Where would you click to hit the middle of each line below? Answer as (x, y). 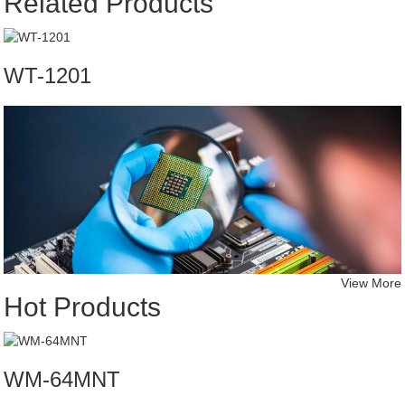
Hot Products (83, 306)
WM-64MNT (62, 379)
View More (371, 283)
